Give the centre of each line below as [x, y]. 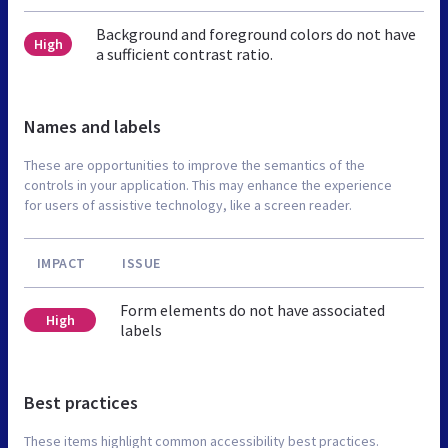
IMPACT [61, 262]
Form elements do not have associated [253, 309]
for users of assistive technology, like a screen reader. [188, 204]
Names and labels [92, 126]
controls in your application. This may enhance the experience [208, 184]
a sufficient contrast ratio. [185, 53]
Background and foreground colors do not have [256, 33]
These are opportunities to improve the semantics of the [194, 164]
